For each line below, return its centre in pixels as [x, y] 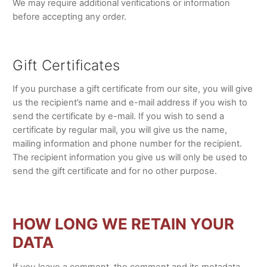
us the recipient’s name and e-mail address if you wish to [130, 103]
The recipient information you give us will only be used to [130, 158]
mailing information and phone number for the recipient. [127, 144]
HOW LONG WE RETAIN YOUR [123, 223]
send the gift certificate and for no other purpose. [114, 171]
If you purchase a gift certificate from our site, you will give [132, 89]
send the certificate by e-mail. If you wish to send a [118, 117]
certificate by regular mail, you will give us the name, [119, 130]
